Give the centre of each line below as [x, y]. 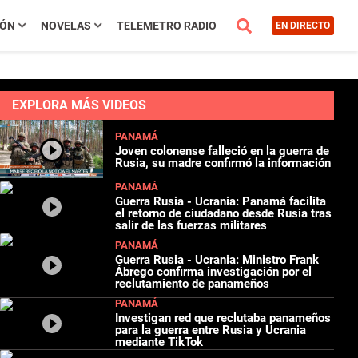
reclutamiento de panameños [193, 284]
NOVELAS [66, 26]
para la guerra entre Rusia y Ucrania [211, 330]
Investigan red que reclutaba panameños [223, 318]
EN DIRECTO [302, 26]
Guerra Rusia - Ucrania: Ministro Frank [217, 260]
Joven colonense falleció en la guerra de [223, 151]
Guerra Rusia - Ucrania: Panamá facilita [221, 202]
